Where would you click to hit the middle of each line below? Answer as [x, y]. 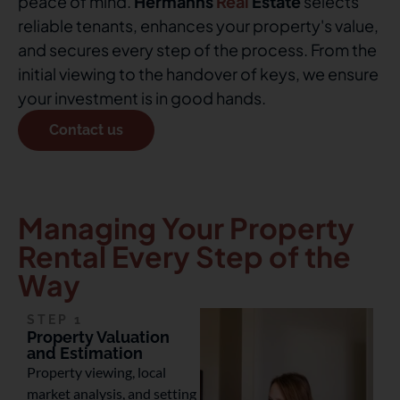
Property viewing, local [96, 372]
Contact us [86, 130]
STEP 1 [55, 320]
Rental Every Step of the [184, 256]
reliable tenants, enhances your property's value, [198, 25]
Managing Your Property [186, 228]
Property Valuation [98, 337]
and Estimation [85, 353]
